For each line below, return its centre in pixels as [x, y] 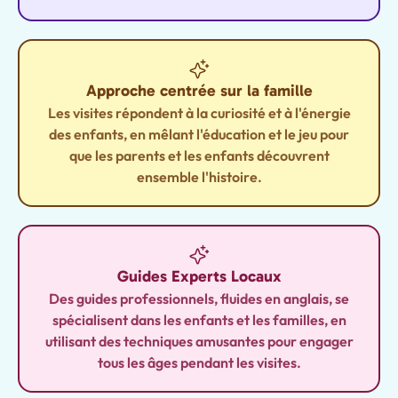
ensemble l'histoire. [199, 177]
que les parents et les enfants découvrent [199, 155]
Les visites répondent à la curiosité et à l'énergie [199, 113]
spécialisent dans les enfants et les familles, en [199, 320]
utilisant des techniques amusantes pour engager [199, 341]
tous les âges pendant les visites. [199, 362]
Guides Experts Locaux [199, 276]
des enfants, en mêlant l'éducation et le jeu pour [199, 134]
